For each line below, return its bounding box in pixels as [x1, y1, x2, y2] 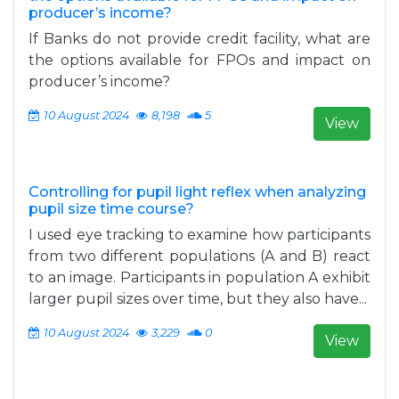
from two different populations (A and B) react [28, 248, 370, 265]
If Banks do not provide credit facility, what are [28, 30, 370, 47]
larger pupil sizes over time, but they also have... [28, 290, 367, 307]
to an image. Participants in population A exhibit [28, 269, 370, 286]
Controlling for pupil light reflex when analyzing [28, 183, 366, 200]
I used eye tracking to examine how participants [28, 226, 370, 243]
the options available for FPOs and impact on [28, 52, 370, 69]
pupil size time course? [28, 200, 194, 217]
